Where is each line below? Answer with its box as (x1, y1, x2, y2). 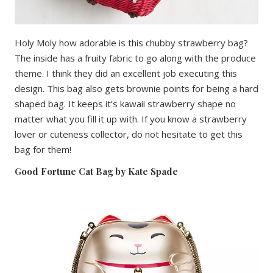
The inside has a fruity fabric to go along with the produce (15, 51, 256, 64)
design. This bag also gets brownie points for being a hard (15, 82, 258, 94)
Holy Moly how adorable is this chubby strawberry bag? (15, 36, 248, 49)
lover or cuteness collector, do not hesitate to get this (15, 127, 243, 140)
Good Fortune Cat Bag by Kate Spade (15, 165, 178, 177)
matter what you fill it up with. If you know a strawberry (15, 112, 247, 125)
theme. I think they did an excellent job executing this (15, 66, 237, 79)
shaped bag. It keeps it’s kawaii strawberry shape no (15, 97, 236, 110)
